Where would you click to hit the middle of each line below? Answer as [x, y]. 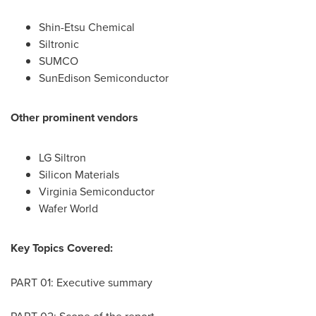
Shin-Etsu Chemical [87, 27]
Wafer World [68, 208]
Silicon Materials [79, 174]
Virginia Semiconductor [97, 191]
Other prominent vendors [74, 117]
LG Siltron [62, 157]
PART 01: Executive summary [81, 282]
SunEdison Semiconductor [104, 78]
